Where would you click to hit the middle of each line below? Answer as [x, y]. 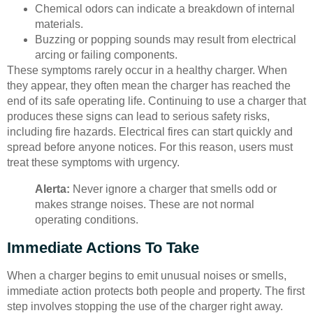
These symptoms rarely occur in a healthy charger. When [147, 70]
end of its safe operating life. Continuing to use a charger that [156, 101]
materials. [59, 24]
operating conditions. [87, 219]
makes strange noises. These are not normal [145, 204]
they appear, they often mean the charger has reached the [149, 85]
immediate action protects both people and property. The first [156, 291]
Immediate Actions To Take [103, 247]
